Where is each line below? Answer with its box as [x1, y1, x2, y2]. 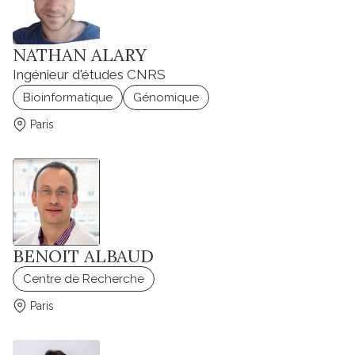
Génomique [133, 90, 199, 105]
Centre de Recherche [23, 272, 144, 287]
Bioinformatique [23, 90, 113, 105]
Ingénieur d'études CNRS [13, 67, 166, 83]
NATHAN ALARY [13, 44, 147, 67]
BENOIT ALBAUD [13, 245, 154, 268]
